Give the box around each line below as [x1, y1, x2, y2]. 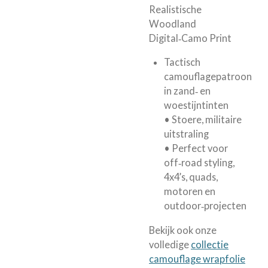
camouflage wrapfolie [149, 252, 245, 264]
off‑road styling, [163, 157, 234, 169]
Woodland [149, 17, 196, 29]
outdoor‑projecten [163, 200, 246, 212]
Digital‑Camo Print [149, 32, 232, 44]
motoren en [163, 185, 215, 197]
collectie [191, 238, 229, 250]
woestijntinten [163, 99, 229, 111]
